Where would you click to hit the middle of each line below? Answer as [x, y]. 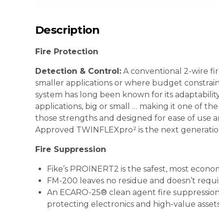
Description [67, 30]
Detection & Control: [78, 71]
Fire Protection [67, 51]
